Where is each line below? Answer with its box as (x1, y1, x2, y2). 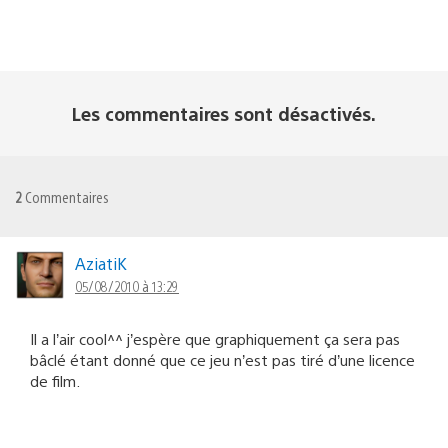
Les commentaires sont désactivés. (72, 101, 376, 125)
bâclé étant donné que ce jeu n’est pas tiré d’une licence (30, 349, 415, 369)
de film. (30, 370, 80, 390)
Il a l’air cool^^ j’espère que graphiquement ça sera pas (30, 328, 400, 348)
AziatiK (75, 252, 127, 274)
